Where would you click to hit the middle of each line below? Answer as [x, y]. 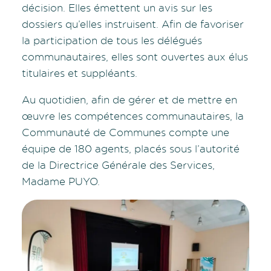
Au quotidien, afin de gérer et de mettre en [129, 99]
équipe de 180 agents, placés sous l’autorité [131, 148]
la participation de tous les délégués [112, 40]
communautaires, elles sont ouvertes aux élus [135, 56]
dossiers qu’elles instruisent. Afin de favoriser [133, 24]
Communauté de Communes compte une [126, 132]
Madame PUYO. [61, 181]
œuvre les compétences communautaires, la [133, 116]
